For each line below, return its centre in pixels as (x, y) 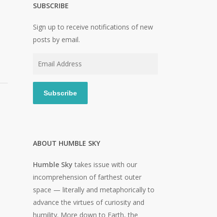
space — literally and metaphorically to (93, 190)
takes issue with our (105, 164)
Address (45, 71)
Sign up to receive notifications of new (93, 27)
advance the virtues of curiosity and (88, 202)
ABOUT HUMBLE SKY (66, 143)
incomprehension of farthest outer (87, 177)
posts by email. (56, 39)
